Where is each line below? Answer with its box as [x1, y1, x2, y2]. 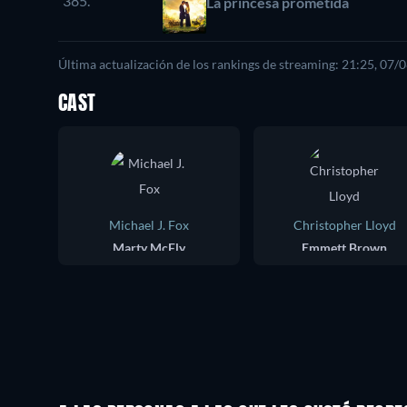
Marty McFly [113, 239, 185, 255]
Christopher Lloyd [293, 216, 396, 233]
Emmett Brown [302, 239, 387, 255]
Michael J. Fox [109, 216, 189, 233]
